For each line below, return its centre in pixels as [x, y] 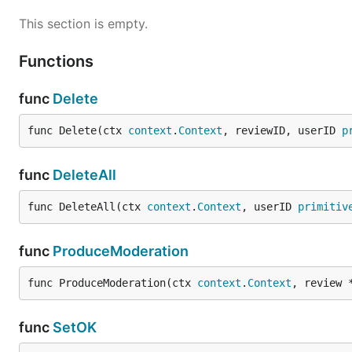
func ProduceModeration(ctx [112, 283]
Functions [58, 61]
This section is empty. [83, 24]
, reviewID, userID [282, 130]
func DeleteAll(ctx [87, 207]
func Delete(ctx [78, 130]
